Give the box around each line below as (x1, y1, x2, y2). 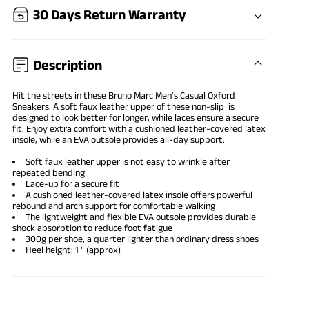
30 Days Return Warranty (33, 6, 187, 22)
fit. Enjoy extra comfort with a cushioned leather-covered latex (12, 122, 266, 134)
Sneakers (12, 100, 50, 112)
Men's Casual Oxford (155, 89, 236, 101)
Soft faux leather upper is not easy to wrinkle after (26, 155, 230, 167)
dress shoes (212, 232, 259, 244)
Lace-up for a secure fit (26, 177, 120, 189)
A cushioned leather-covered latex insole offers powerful (26, 188, 253, 200)
